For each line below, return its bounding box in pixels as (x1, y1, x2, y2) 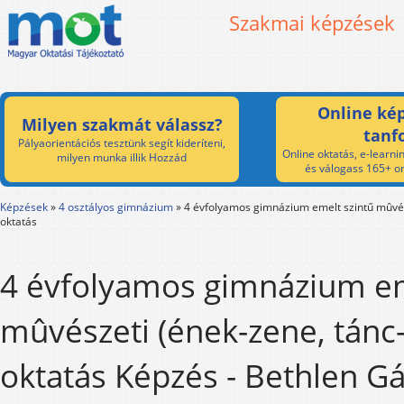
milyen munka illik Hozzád (57, 150, 187, 165)
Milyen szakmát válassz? (21, 114, 223, 135)
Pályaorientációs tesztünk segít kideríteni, (18, 135, 225, 151)
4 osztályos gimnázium (59, 199, 173, 215)
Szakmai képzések (229, 9, 395, 36)
